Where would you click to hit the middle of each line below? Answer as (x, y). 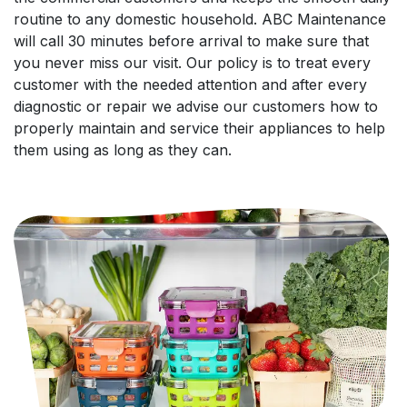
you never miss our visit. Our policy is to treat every (192, 62)
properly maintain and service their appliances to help (199, 128)
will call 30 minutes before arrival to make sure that (191, 40)
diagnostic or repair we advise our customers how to (196, 106)
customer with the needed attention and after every (190, 84)
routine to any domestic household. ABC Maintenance (200, 19)
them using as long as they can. (123, 149)
